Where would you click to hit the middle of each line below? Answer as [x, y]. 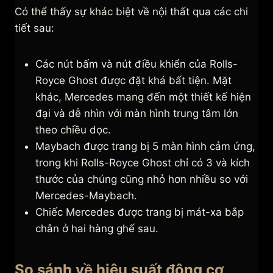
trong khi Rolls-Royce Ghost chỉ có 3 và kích [143, 163]
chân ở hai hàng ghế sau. [97, 229]
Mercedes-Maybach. [86, 196]
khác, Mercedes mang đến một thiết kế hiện [143, 97]
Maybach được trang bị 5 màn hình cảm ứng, [145, 147]
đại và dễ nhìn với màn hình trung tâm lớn [137, 114]
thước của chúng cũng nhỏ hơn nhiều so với [142, 179]
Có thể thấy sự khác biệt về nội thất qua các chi [131, 12]
